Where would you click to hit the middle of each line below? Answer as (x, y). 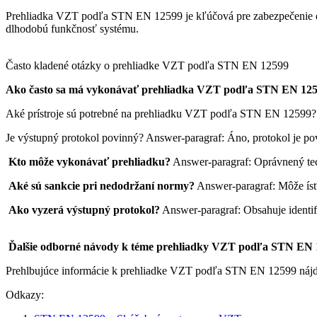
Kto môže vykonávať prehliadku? (90, 161)
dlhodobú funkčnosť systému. (72, 28)
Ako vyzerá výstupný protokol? (84, 209)
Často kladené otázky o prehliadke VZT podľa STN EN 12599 (149, 65)
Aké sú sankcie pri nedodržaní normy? (102, 185)
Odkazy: (25, 294)
